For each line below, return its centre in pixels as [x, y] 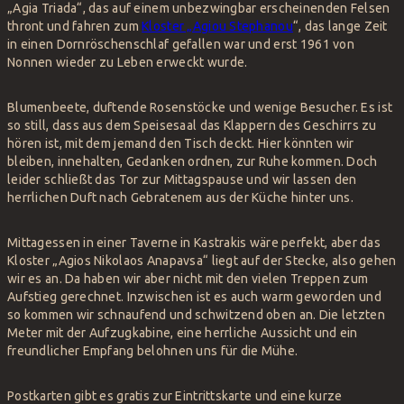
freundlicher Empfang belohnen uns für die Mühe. [153, 351]
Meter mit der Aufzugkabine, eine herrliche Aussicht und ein [183, 333]
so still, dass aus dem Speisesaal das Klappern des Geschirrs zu [192, 126]
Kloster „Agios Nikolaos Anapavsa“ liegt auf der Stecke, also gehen [202, 261]
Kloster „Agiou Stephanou [217, 27]
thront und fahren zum [75, 27]
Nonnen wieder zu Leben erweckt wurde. [128, 63]
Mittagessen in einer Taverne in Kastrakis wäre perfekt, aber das [194, 243]
